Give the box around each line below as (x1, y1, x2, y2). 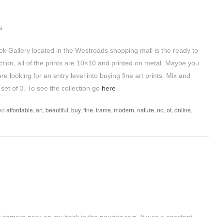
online (174, 106, 191, 114)
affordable (6, 106, 33, 114)
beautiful (46, 106, 68, 114)
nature (137, 106, 154, 114)
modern (114, 106, 134, 114)
